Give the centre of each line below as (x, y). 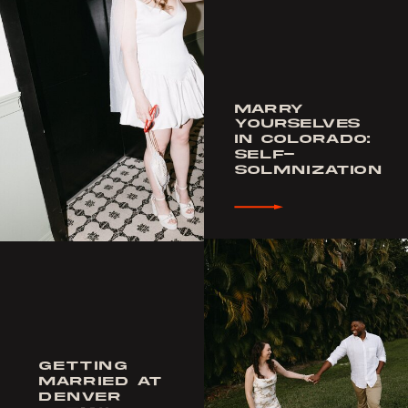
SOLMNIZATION (308, 170)
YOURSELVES (298, 124)
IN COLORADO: (303, 140)
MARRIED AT (101, 382)
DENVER (81, 397)
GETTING (84, 367)
